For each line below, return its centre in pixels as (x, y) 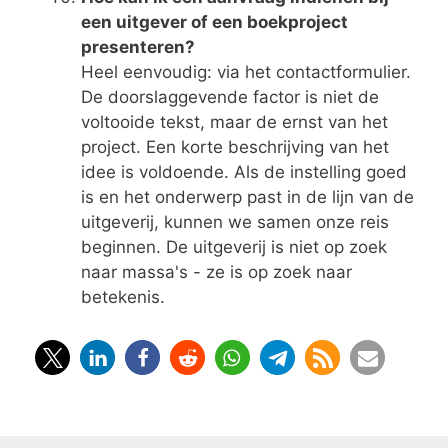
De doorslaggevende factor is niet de (230, 96)
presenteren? (138, 46)
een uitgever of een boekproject (214, 21)
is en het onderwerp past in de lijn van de (247, 196)
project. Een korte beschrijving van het (235, 146)
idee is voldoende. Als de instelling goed (244, 171)
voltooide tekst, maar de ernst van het (234, 121)
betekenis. (123, 296)
